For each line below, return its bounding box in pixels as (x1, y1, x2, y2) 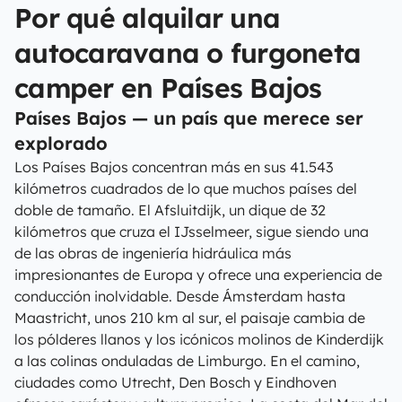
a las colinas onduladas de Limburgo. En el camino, (14, 352, 360, 370)
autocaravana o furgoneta (14, 36, 361, 70)
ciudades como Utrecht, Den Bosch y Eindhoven (14, 373, 336, 391)
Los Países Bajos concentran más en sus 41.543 (14, 158, 333, 176)
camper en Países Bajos (14, 71, 322, 105)
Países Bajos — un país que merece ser (14, 107, 363, 129)
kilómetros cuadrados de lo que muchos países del (14, 179, 357, 197)
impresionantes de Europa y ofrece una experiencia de (14, 266, 382, 284)
